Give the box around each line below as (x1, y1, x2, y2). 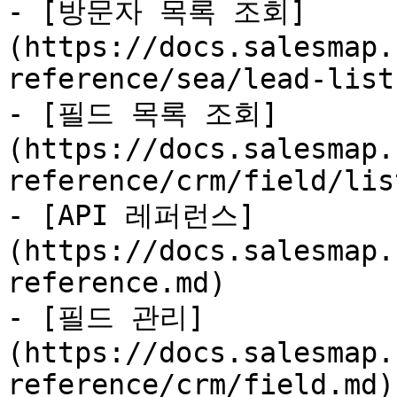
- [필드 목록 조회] (7, 97, 278, 129)
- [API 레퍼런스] (7, 199, 255, 231)
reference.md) (7, 267, 226, 299)
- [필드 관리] (7, 301, 205, 333)
